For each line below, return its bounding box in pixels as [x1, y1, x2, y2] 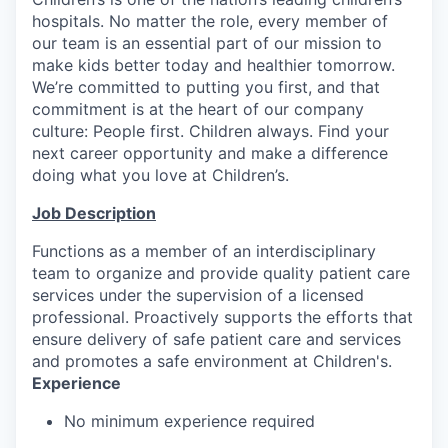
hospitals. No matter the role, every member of [32, 10, 388, 31]
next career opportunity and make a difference [32, 142, 388, 163]
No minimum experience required [64, 410, 315, 431]
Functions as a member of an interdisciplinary [32, 240, 376, 261]
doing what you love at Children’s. [32, 164, 289, 185]
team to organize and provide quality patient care [32, 262, 410, 283]
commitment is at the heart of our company [32, 98, 364, 119]
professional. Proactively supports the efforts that [32, 306, 413, 327]
